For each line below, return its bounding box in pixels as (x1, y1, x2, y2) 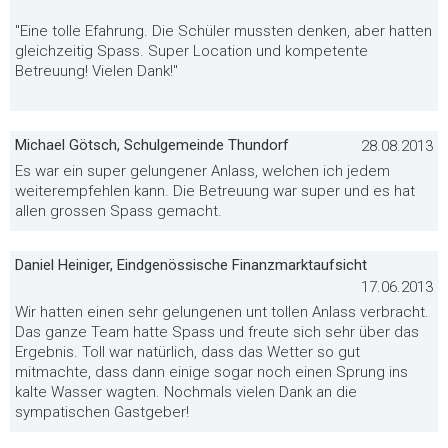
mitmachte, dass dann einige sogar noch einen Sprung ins (15, 362, 408, 381)
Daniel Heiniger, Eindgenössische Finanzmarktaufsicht (15, 255, 367, 274)
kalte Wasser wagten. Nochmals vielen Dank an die (15, 382, 357, 401)
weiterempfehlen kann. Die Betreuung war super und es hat (15, 181, 415, 200)
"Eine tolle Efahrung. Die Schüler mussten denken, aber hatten (15, 21, 432, 40)
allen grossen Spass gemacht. (15, 201, 222, 220)
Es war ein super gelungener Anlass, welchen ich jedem (15, 161, 390, 180)
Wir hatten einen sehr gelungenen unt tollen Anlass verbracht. (15, 302, 429, 321)
